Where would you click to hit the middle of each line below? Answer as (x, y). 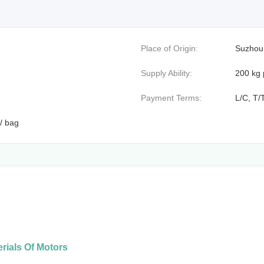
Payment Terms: (171, 98)
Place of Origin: (169, 48)
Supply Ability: (166, 73)
